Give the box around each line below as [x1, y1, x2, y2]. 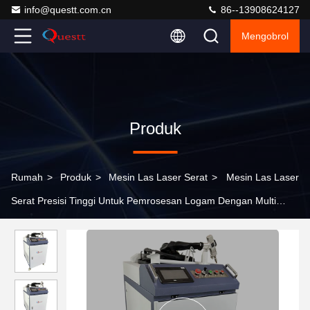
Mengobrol [241, 30, 289, 42]
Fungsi [11, 219, 41, 230]
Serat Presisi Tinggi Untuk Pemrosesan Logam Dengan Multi [11, 195, 276, 206]
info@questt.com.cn [24, 4, 111, 15]
